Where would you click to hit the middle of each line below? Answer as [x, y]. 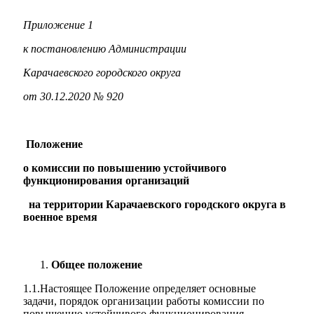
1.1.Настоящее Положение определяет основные [139, 288]
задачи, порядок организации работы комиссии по [144, 301]
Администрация [67, 82]
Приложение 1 [58, 25]
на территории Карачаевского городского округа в [155, 204]
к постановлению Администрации [105, 49]
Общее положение [97, 265]
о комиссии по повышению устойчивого [125, 168]
